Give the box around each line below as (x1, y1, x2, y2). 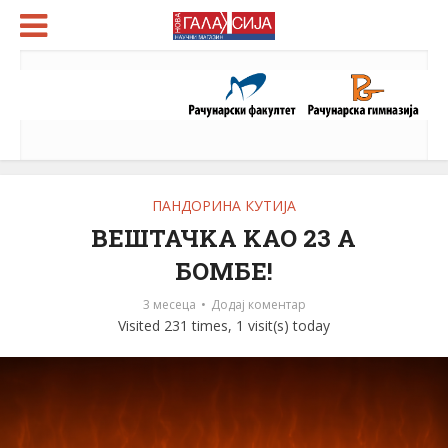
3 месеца (142, 296, 196, 314)
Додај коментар (210, 296, 306, 314)
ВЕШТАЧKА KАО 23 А (91, 222, 357, 255)
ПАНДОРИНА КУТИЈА (152, 196, 296, 216)
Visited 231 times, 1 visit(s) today (118, 316, 330, 336)
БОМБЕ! (174, 255, 273, 288)
